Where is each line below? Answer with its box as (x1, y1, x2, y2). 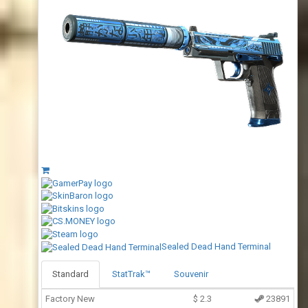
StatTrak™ (112, 268, 151, 279)
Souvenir (174, 268, 208, 279)
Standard (52, 268, 89, 279)
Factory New (45, 293, 95, 304)
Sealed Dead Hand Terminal (162, 241, 271, 252)
